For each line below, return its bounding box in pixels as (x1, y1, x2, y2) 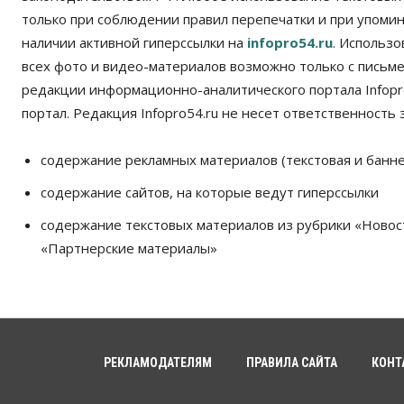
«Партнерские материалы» (41, 238, 217, 257)
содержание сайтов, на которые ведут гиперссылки (41, 182, 379, 201)
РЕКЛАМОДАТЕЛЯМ (104, 354, 212, 370)
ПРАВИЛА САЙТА (246, 354, 337, 370)
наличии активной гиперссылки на (22, 32, 247, 51)
